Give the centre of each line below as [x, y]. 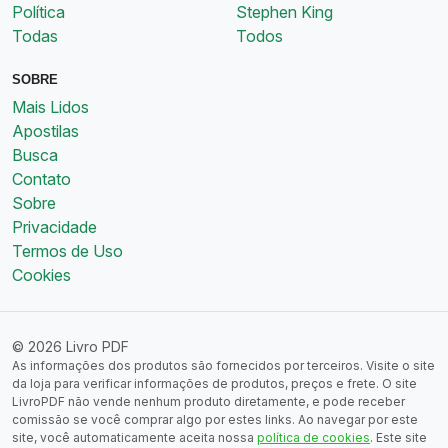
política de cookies [313, 437]
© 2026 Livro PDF [70, 346]
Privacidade [54, 226]
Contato [41, 178]
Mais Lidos [50, 106]
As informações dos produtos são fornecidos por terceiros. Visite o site [223, 365]
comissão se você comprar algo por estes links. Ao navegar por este [215, 419]
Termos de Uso [67, 250]
